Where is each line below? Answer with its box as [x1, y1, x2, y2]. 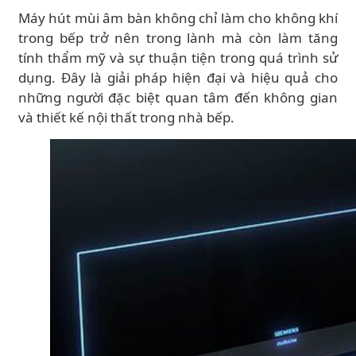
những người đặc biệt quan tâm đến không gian [18, 88, 338, 106]
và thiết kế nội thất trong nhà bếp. [18, 108, 234, 126]
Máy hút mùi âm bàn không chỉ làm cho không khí [18, 9, 338, 27]
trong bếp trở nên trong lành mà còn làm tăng [18, 29, 338, 47]
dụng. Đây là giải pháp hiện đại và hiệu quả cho [18, 68, 338, 87]
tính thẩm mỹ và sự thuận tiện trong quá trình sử [18, 48, 338, 67]
